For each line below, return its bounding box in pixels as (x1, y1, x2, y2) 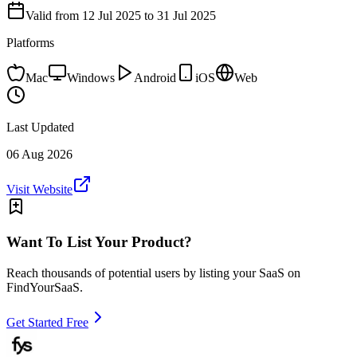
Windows (67, 70, 115, 84)
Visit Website (6, 182, 73, 196)
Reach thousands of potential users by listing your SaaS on (6, 266, 300, 280)
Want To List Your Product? (6, 233, 192, 251)
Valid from (25, 8, 82, 22)
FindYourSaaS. (6, 280, 83, 295)
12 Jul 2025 (82, 8, 141, 22)
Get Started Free (6, 316, 88, 330)
